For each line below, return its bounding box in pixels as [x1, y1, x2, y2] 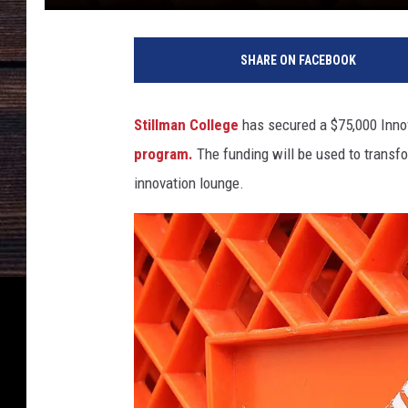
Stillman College [134, 116, 239, 135]
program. [134, 145, 193, 164]
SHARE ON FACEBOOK [240, 53, 356, 68]
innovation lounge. [134, 174, 244, 193]
